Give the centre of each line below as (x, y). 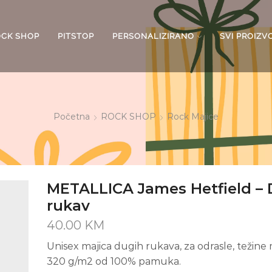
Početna (72, 117)
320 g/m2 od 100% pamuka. (114, 261)
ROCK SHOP (128, 117)
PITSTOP (76, 36)
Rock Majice (193, 117)
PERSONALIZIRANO (154, 36)
